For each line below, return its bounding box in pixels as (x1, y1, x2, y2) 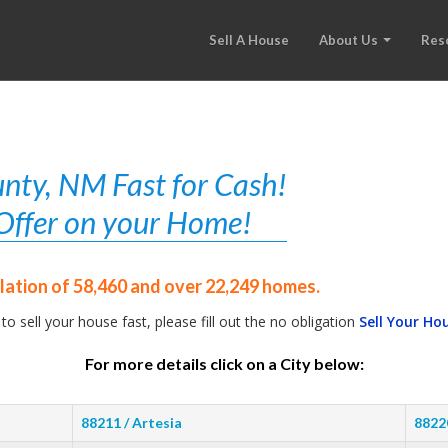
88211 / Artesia (81, 414, 182, 431)
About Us (319, 32, 381, 48)
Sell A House (209, 32, 289, 48)
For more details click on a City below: (84, 354, 364, 373)
